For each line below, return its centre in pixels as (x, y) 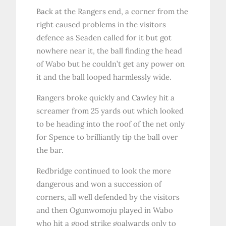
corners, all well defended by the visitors (108, 197)
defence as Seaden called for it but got (104, 38)
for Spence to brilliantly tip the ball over (107, 137)
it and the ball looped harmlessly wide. (104, 77)
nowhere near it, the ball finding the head (109, 51)
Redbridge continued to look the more (104, 171)
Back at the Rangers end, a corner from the (112, 12)
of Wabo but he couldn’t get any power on (111, 64)
